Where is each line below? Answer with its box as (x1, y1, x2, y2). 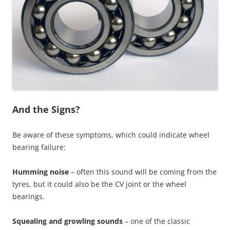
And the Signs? (12, 103, 80, 116)
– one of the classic (125, 216, 190, 226)
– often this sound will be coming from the (71, 167, 217, 177)
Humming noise (12, 167, 71, 177)
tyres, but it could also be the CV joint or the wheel (12, 179, 186, 189)
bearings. (12, 191, 45, 201)
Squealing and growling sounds (12, 216, 125, 226)
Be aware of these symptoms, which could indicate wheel (12, 130, 209, 140)
